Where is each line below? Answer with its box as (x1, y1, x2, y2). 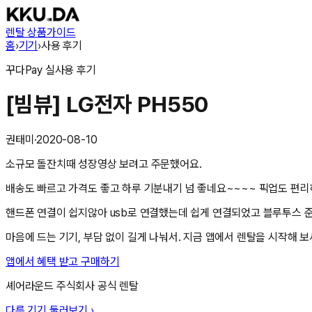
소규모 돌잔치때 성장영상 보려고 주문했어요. (6, 157, 202, 171)
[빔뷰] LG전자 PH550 (6, 91, 209, 118)
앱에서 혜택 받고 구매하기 (6, 254, 120, 268)
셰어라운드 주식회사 (6, 279, 95, 292)
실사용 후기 (42, 63, 96, 77)
